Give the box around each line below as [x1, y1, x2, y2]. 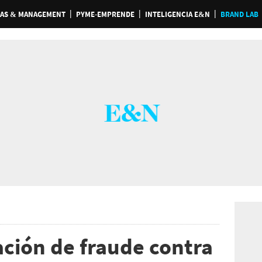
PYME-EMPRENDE [75, 9, 135, 19]
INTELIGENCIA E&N [144, 9, 210, 19]
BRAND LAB [220, 9, 258, 19]
